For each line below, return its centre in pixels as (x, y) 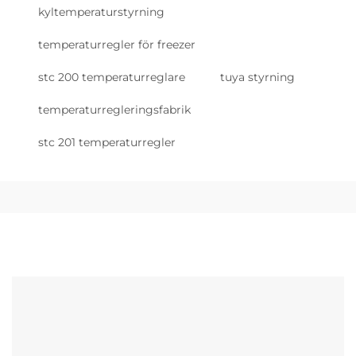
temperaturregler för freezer (117, 44)
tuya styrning (257, 77)
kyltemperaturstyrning (101, 12)
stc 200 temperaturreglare (112, 77)
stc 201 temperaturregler (107, 142)
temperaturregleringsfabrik (114, 110)
